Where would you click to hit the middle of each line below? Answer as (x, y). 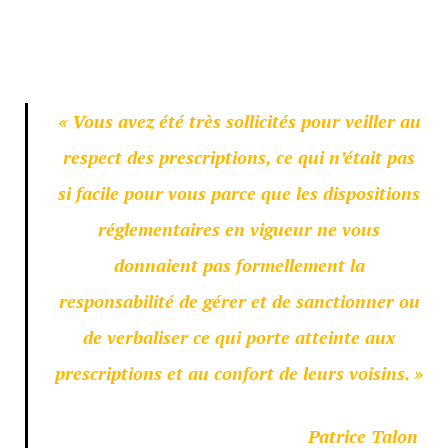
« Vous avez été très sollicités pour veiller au (239, 120)
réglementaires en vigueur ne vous (239, 228)
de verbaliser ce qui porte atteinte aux (239, 336)
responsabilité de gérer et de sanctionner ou (239, 300)
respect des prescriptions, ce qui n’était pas (239, 156)
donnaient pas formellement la (239, 264)
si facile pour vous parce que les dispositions (239, 192)
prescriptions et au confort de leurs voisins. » (239, 372)
